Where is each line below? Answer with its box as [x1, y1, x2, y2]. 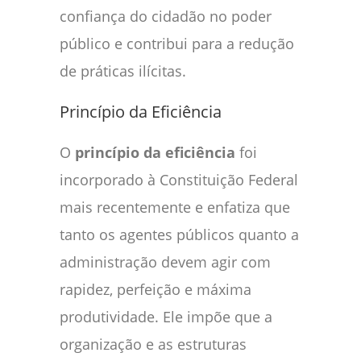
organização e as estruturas [60, 334, 247, 355]
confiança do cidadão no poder [60, 6, 272, 27]
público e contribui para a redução [60, 34, 294, 54]
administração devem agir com [60, 252, 271, 272]
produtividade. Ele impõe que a [60, 307, 272, 327]
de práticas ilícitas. [60, 61, 186, 81]
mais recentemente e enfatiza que [60, 197, 290, 218]
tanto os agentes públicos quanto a [60, 225, 299, 245]
